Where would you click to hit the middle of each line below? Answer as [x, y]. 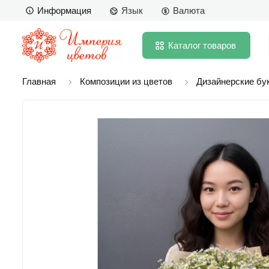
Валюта [189, 11]
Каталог [184, 45]
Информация [64, 10]
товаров [219, 45]
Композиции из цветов [126, 81]
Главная [39, 81]
